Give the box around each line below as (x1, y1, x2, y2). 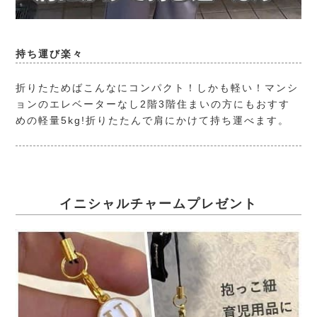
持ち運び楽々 (16, 48, 84, 60)
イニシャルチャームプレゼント (59, 197, 258, 212)
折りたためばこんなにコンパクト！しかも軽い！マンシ (16, 82, 299, 94)
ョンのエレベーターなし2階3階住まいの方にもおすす (16, 98, 291, 110)
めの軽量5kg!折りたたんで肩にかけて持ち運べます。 (16, 115, 290, 127)
